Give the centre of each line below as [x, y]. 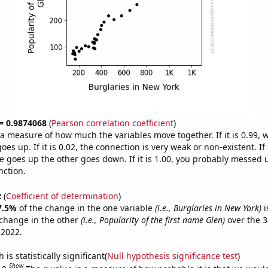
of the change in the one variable [87, 208]
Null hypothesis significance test [172, 255]
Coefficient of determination [62, 196]
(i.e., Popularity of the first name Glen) [153, 220]
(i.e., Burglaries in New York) [208, 208]
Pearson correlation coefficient [112, 123]
